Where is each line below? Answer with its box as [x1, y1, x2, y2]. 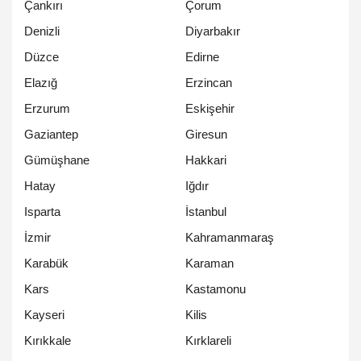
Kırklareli [185, 334, 231, 348]
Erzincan [185, 76, 232, 90]
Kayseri [24, 308, 64, 322]
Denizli [24, 24, 60, 39]
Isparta [24, 205, 60, 219]
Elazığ [24, 76, 57, 90]
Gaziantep [24, 127, 78, 142]
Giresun [185, 127, 227, 142]
